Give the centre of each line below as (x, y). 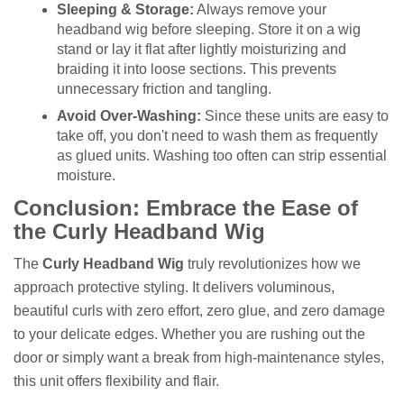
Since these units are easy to (295, 115)
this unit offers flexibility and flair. (116, 381)
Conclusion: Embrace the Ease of (186, 208)
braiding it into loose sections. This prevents (197, 69)
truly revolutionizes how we (272, 264)
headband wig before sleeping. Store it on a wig (209, 29)
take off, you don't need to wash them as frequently (217, 135)
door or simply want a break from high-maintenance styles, (199, 358)
